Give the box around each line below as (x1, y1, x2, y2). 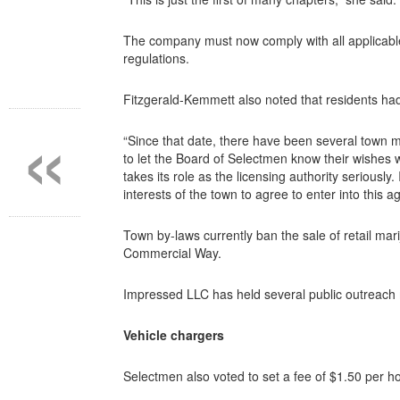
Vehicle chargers (123, 326, 224, 344)
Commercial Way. (123, 244, 221, 262)
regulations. (123, 49, 189, 67)
